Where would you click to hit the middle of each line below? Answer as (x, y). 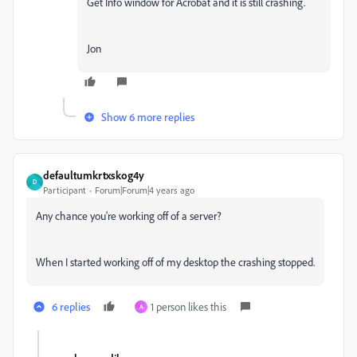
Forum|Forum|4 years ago (145, 190)
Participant (65, 190)
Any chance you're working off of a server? (129, 215)
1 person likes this (188, 306)
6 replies (71, 306)
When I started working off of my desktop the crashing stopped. (175, 261)
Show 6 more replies (148, 116)
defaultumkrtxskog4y (94, 175)
